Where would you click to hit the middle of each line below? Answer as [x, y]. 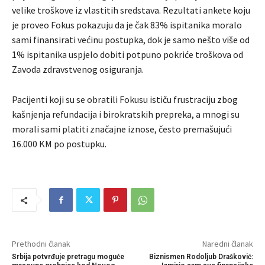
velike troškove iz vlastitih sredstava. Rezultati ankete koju [131, 10]
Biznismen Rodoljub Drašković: [201, 257]
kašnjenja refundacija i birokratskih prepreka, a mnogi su [126, 114]
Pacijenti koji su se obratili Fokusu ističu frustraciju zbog [125, 100]
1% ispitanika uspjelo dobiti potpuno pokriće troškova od [127, 55]
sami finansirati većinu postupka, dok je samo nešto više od [131, 40]
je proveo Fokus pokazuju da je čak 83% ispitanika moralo [127, 25]
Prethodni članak [41, 244]
